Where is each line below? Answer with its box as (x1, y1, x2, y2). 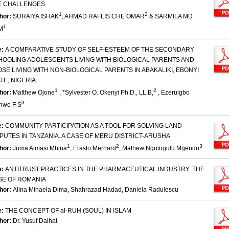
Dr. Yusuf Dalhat (13, 217, 57, 225)
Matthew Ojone (13, 89, 55, 97)
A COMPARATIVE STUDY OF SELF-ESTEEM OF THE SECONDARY (5, 46, 194, 54)
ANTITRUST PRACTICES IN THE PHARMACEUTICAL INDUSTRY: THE (5, 166, 204, 173)
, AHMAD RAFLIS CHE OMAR (62, 13, 145, 20)
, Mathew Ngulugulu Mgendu (119, 145, 199, 152)
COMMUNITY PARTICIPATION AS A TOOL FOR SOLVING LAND (5, 122, 182, 130)
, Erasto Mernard (70, 145, 116, 152)
